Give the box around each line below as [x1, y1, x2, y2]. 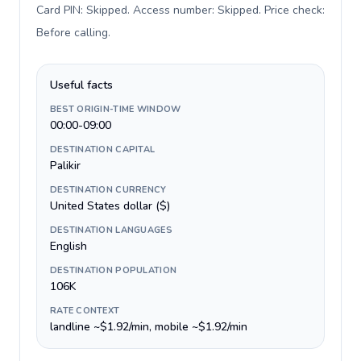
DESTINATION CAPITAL [50, 143, 156, 156]
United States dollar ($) [50, 198, 170, 214]
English [50, 239, 87, 254]
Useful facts [50, 77, 113, 93]
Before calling [36, 25, 108, 40]
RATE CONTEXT [50, 305, 120, 317]
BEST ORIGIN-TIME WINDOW [50, 103, 181, 115]
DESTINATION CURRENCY [50, 184, 167, 196]
